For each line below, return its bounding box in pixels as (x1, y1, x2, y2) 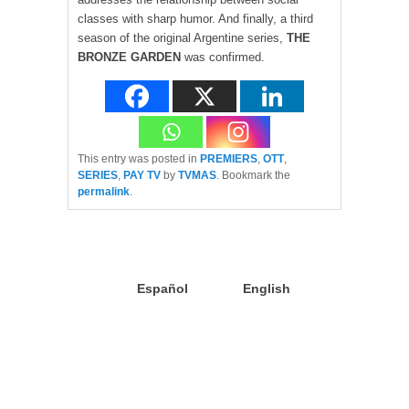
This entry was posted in (78, 152, 200, 166)
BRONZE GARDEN (78, 50, 184, 65)
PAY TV (123, 169, 161, 183)
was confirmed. (184, 50, 265, 65)
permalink (78, 185, 130, 199)
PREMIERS (200, 152, 257, 166)
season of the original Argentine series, (78, 31, 287, 46)
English (243, 281, 290, 297)
